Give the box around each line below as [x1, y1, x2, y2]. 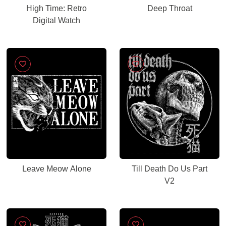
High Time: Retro [26, 4, 87, 13]
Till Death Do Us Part [132, 164, 207, 173]
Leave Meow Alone [22, 164, 91, 173]
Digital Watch [33, 16, 80, 25]
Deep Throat [147, 4, 192, 13]
